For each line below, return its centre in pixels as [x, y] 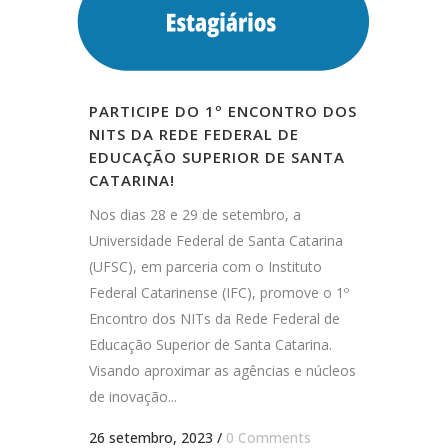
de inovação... [133, 397]
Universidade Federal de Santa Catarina [216, 241]
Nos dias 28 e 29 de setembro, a [195, 215]
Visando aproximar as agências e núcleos [222, 371]
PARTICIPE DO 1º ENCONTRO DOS [223, 111]
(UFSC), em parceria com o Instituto [205, 267]
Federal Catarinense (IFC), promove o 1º [219, 293]
